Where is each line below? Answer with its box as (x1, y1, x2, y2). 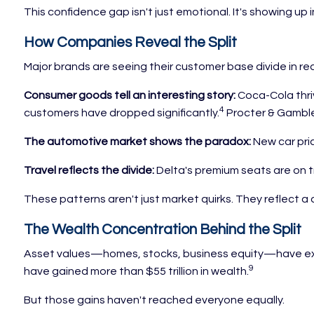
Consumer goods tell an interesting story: (24, 90, 236, 102)
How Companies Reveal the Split (24, 35, 238, 50)
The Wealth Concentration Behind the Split (24, 222, 302, 238)
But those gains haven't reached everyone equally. (24, 294, 285, 306)
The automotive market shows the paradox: (24, 136, 252, 148)
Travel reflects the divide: (24, 165, 155, 177)
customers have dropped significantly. (24, 107, 220, 119)
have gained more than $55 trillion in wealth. (24, 266, 250, 278)
